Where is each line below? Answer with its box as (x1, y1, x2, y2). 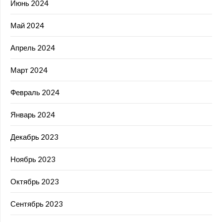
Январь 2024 (10, 110, 55, 119)
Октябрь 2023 (10, 177, 59, 186)
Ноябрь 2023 (10, 155, 55, 164)
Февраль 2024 (10, 88, 59, 97)
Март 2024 (10, 65, 48, 75)
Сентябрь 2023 (10, 199, 63, 209)
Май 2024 (10, 21, 44, 30)
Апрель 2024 (10, 43, 55, 53)
